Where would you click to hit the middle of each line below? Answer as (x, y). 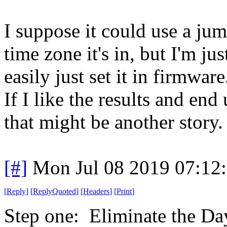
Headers (96, 191)
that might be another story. (113, 122)
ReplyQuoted (54, 191)
